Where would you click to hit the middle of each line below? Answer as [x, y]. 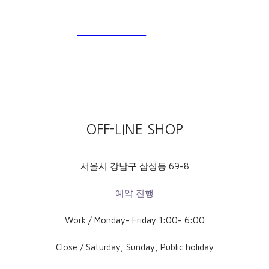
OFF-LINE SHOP [134, 130]
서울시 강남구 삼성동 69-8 [134, 166]
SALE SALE [112, 28]
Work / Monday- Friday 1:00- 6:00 [134, 220]
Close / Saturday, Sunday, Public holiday [134, 247]
